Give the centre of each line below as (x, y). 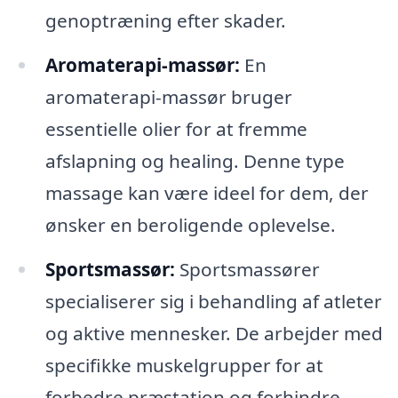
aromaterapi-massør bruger (168, 97)
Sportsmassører (247, 270)
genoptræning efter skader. (165, 21)
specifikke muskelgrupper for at (184, 366)
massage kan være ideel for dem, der (207, 193)
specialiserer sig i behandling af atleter (213, 302)
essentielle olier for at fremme (176, 129)
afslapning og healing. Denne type (195, 161)
